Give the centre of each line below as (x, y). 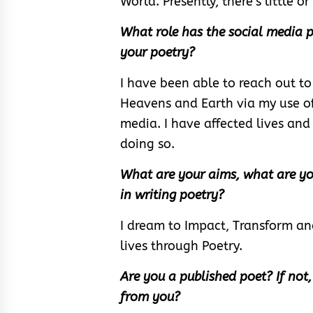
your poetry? (158, 52)
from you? (150, 297)
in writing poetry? (172, 195)
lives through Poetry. (181, 246)
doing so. (147, 144)
